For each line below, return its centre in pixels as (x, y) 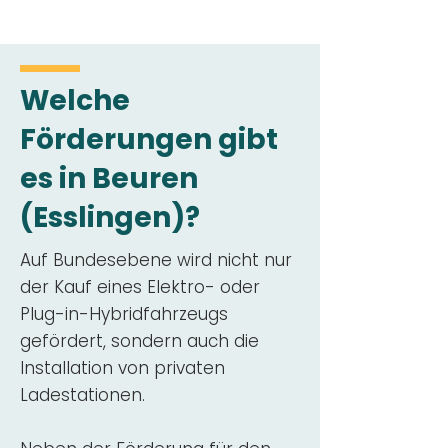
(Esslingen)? (110, 217)
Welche (75, 100)
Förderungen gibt (149, 139)
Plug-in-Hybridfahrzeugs (124, 314)
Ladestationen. (82, 395)
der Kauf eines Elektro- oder (140, 287)
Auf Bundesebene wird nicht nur (156, 260)
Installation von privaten (122, 368)
